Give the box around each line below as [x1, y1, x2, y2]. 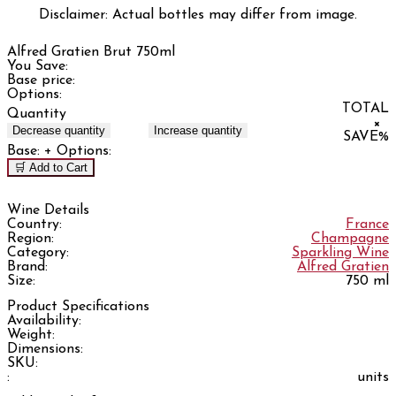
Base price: [7, 73, 75, 88]
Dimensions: [7, 341, 83, 356]
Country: [7, 217, 62, 232]
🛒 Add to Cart [14, 161, 88, 175]
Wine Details [7, 202, 89, 217]
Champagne [311, 231, 389, 246]
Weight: [7, 327, 55, 342]
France [346, 217, 389, 232]
